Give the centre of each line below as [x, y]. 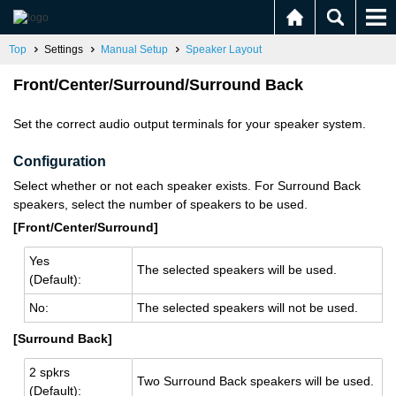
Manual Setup [134, 49]
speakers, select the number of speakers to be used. [160, 204]
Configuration [60, 161]
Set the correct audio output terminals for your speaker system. [190, 124]
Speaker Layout [224, 49]
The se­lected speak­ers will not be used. [247, 308]
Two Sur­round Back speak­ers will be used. [255, 381]
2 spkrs [49, 372]
